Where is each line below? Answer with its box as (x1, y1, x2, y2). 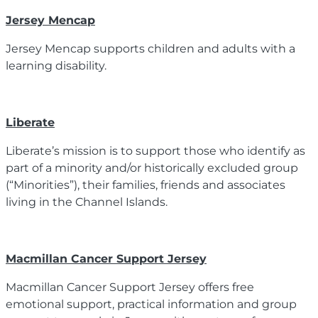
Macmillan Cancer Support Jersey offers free (6, 280, 254, 294)
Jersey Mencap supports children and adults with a (6, 41, 295, 55)
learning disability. (6, 58, 109, 72)
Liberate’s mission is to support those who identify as (6, 143, 305, 158)
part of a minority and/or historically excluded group (6, 160, 298, 175)
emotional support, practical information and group (6, 297, 297, 311)
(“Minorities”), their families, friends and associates (6, 177, 285, 192)
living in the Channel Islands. (6, 194, 168, 209)
